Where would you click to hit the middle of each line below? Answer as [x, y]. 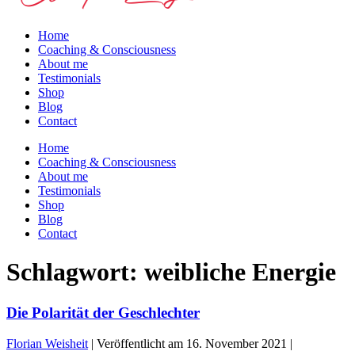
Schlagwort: [75, 272]
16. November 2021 [237, 343]
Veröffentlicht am [140, 343]
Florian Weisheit [47, 343]
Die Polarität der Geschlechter [103, 312]
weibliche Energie [240, 272]
